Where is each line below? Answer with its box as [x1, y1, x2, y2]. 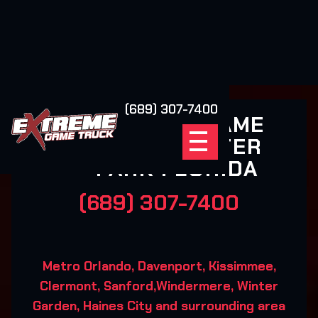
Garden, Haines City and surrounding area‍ [33, 297, 285, 314]
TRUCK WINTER [92, 133, 263, 160]
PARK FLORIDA [95, 155, 259, 182]
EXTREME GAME [89, 111, 265, 138]
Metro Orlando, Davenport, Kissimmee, [42, 258, 276, 275]
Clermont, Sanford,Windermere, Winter [40, 278, 278, 295]
